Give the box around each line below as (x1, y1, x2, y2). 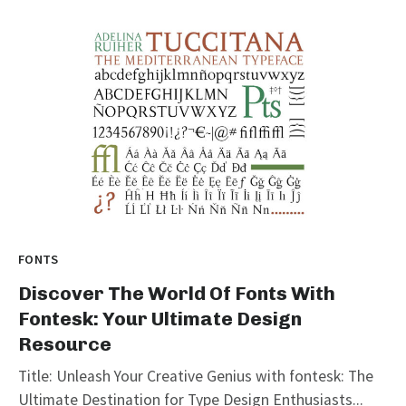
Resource (18, 332, 111, 355)
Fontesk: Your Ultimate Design (18, 306, 302, 330)
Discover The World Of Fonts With (18, 281, 335, 304)
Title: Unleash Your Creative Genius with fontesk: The (18, 365, 373, 386)
